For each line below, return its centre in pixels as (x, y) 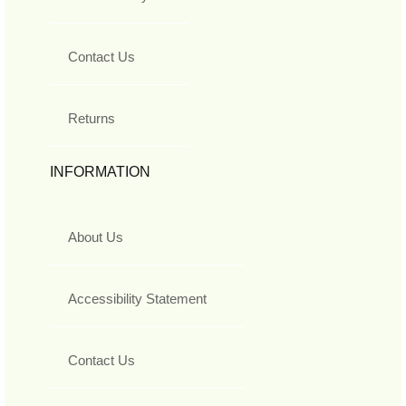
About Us (96, 237)
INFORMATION (100, 171)
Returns (92, 118)
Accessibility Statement (137, 298)
